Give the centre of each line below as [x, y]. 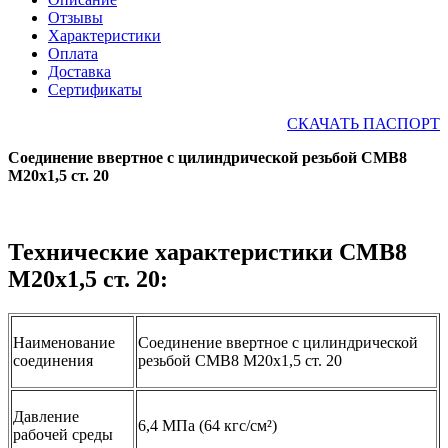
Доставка [79, 71]
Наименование [64, 342]
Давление [46, 416]
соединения [53, 360]
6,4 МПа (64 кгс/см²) [207, 425]
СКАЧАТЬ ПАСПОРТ [363, 123]
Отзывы [75, 17]
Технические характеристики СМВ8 [207, 251]
